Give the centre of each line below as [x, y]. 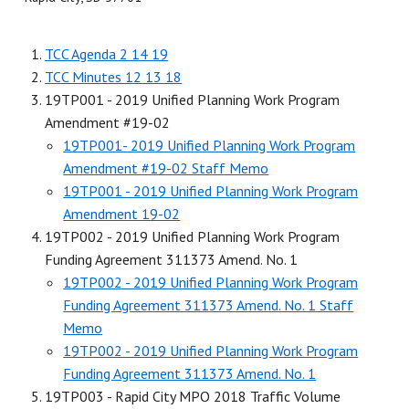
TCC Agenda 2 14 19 [107, 53]
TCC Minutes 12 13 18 [114, 76]
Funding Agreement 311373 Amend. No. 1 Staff [209, 304]
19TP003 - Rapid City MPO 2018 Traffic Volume [193, 396]
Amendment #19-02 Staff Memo [166, 168]
